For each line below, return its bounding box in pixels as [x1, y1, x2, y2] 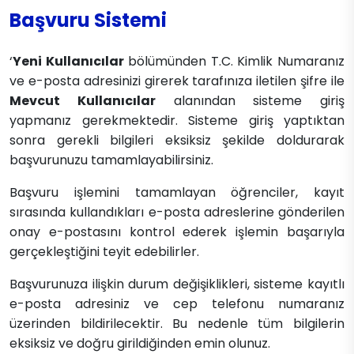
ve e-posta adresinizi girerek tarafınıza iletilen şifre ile [9, 71, 345, 90]
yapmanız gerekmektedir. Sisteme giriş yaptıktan [9, 111, 345, 130]
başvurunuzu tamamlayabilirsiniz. [9, 150, 213, 169]
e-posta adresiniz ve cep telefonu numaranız [9, 294, 345, 313]
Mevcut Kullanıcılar [9, 91, 156, 110]
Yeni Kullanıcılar [13, 51, 124, 70]
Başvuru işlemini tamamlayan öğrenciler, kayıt [9, 183, 345, 201]
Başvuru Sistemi [9, 6, 167, 33]
